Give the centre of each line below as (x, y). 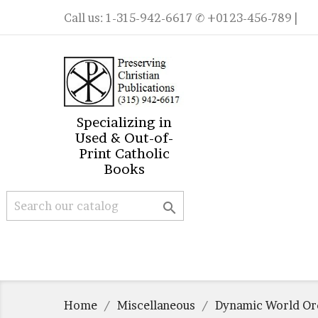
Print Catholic (124, 154)
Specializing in (124, 122)
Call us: (85, 18)
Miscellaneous (156, 305)
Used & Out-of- (124, 138)
